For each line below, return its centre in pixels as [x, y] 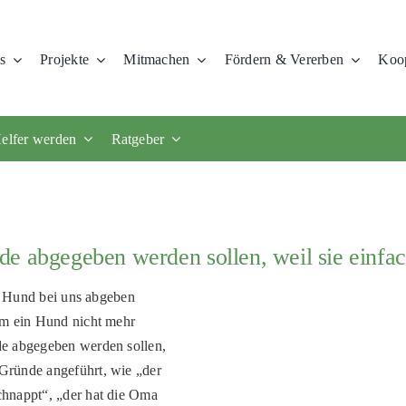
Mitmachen [157, 59]
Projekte [65, 59]
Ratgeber [138, 139]
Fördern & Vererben [284, 59]
